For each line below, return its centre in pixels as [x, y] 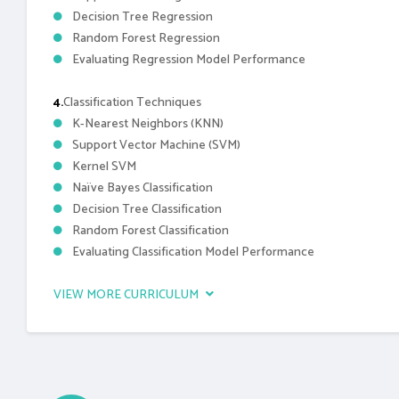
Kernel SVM [104, 167]
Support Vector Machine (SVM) [156, 145]
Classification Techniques [132, 102]
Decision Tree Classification [147, 209]
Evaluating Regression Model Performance [189, 60]
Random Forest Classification [151, 231]
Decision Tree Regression [142, 17]
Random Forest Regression [146, 38]
